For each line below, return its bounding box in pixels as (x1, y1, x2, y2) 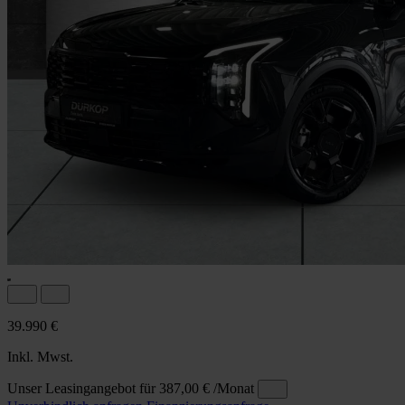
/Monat (213, 380, 254, 396)
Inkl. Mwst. (7, 348, 73, 364)
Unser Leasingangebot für (7, 380, 155, 396)
